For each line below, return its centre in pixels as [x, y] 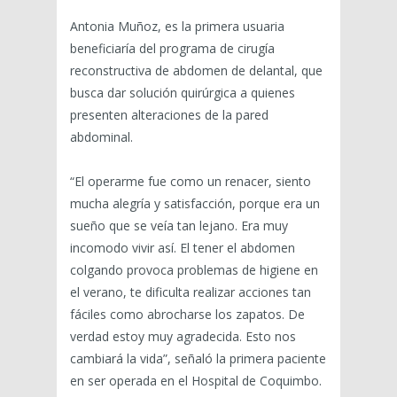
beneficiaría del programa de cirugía [172, 48]
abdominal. [101, 136]
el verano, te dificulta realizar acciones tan [191, 292]
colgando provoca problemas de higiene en [194, 269]
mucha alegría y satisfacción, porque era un [195, 203]
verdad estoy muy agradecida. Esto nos [183, 336]
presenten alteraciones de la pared [169, 114]
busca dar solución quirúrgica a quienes [183, 92]
